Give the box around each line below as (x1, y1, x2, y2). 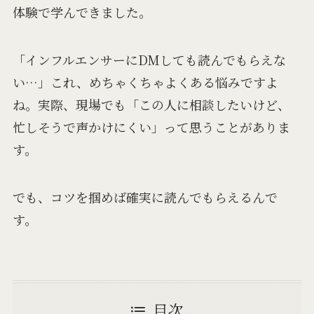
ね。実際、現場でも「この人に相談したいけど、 (12, 95, 290, 114)
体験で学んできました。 (12, 3, 151, 21)
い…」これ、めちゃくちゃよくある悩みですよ (12, 72, 278, 91)
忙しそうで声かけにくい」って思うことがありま (12, 117, 290, 136)
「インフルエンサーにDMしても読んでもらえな (12, 50, 286, 69)
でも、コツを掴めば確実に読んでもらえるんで (12, 187, 278, 206)
